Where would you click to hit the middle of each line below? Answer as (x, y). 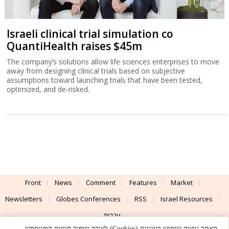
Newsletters (24, 199)
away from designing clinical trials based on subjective (96, 71)
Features (143, 182)
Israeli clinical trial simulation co (90, 34)
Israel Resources (186, 199)
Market (181, 182)
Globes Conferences (88, 199)
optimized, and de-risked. (48, 89)
